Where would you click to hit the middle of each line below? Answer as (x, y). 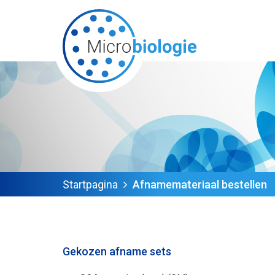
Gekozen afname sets (117, 251)
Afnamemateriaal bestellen (200, 184)
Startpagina (90, 184)
